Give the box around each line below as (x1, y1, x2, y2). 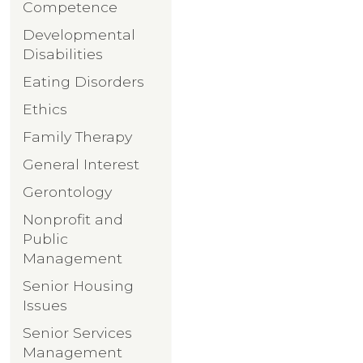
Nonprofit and (23, 210, 123, 228)
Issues (23, 296, 67, 314)
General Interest (23, 155, 139, 173)
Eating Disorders (23, 72, 144, 90)
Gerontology (23, 182, 112, 200)
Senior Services (23, 323, 132, 341)
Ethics (23, 100, 67, 117)
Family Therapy (23, 127, 132, 145)
